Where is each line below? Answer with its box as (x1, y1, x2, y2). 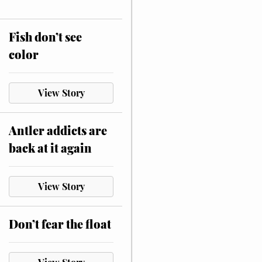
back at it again (9, 139, 92, 156)
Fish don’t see (9, 28, 82, 44)
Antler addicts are (9, 122, 107, 138)
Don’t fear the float (9, 215, 111, 232)
